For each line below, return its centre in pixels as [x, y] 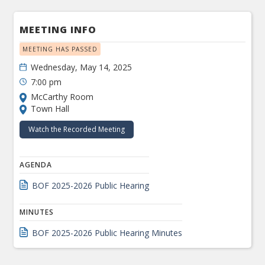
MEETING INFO [58, 30]
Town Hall [50, 109]
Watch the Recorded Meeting [77, 129]
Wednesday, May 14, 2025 [82, 67]
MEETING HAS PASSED [60, 49]
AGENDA [36, 165]
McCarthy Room [62, 97]
